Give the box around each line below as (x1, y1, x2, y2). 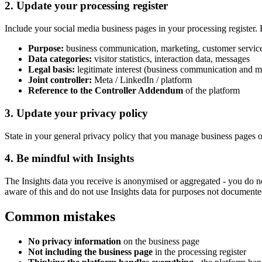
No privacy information (28, 236, 121, 246)
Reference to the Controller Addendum (28, 85, 183, 96)
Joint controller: (28, 75, 92, 85)
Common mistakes (5, 208, 115, 224)
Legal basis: (28, 64, 75, 75)
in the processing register (153, 246, 246, 257)
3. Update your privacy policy (5, 106, 148, 119)
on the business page (121, 236, 199, 246)
